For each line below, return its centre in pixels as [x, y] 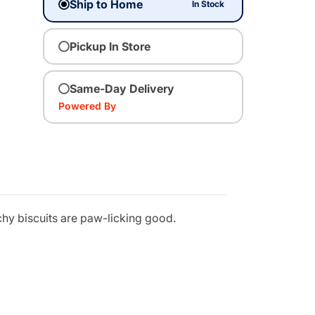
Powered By [87, 105]
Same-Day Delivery [122, 88]
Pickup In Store [110, 46]
